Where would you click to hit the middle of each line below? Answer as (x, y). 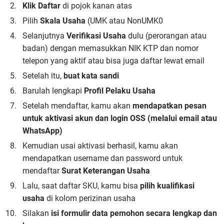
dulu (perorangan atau (166, 36)
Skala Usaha (63, 21)
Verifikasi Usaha (96, 36)
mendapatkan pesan (169, 106)
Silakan (37, 213)
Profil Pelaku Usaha (120, 91)
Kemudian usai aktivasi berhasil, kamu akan (100, 146)
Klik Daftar (41, 6)
